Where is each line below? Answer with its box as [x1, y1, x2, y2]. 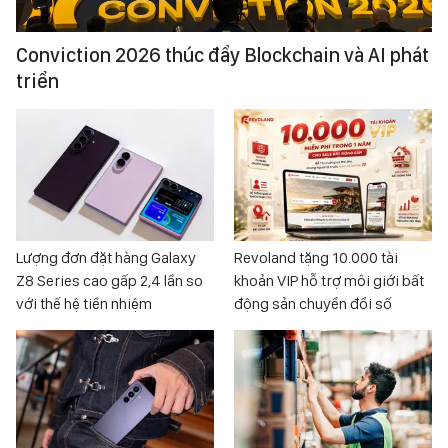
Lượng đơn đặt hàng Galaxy [16, 248, 196, 268]
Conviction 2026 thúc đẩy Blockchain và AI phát [16, 43, 429, 68]
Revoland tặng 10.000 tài [234, 248, 398, 268]
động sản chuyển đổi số [234, 294, 392, 314]
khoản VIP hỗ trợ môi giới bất [234, 271, 424, 291]
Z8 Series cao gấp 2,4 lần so [16, 271, 203, 291]
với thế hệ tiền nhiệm [16, 294, 152, 314]
